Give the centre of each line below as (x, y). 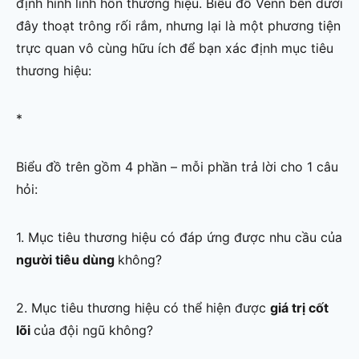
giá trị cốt (299, 308)
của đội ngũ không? (93, 331)
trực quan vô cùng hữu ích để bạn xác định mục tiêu (175, 48)
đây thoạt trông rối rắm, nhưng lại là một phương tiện (178, 26)
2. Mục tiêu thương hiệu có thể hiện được (143, 308)
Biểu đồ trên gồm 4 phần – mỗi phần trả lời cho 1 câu (177, 167)
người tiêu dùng (67, 260)
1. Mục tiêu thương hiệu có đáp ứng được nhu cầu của (179, 238)
